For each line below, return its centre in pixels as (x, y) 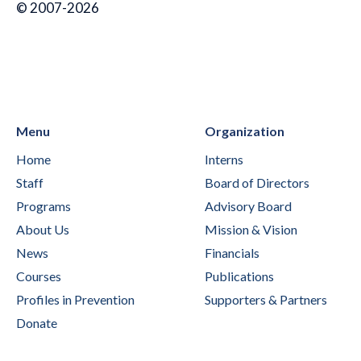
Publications (239, 276)
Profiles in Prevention (75, 300)
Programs (44, 206)
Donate (37, 323)
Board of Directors (257, 183)
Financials (232, 253)
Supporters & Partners (266, 300)
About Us (43, 230)
